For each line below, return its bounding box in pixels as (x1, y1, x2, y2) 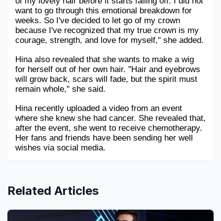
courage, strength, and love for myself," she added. (15, 35, 204, 45)
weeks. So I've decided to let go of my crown (15, 15, 180, 25)
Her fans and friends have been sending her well (15, 133, 193, 143)
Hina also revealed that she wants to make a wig (15, 54, 194, 64)
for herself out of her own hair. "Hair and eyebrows (15, 64, 200, 74)
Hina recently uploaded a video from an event (15, 103, 182, 113)
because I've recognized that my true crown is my (15, 25, 199, 35)
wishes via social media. (15, 143, 106, 152)
